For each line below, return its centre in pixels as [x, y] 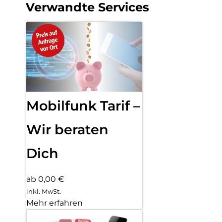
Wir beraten [67, 129]
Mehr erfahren [55, 203]
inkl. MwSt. [44, 192]
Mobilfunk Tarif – [83, 106]
